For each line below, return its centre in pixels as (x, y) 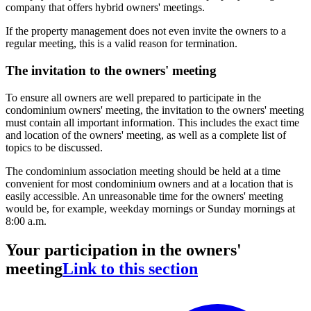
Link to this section (130, 269)
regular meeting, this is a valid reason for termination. (121, 44)
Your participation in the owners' (124, 250)
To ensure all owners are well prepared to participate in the (133, 97)
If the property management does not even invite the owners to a (146, 31)
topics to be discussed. (54, 147)
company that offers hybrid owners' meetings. (105, 8)
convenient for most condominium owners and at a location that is (149, 183)
